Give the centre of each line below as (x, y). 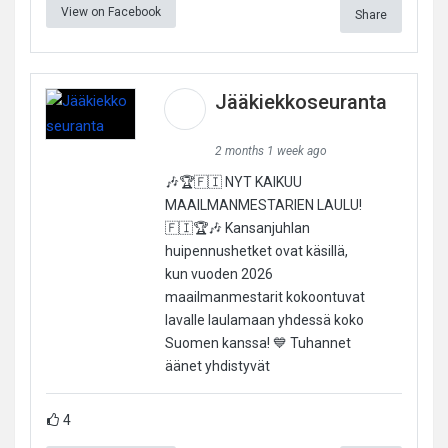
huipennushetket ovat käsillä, (256, 250)
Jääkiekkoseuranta (300, 101)
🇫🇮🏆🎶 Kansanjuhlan (237, 227)
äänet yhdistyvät (217, 365)
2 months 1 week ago (270, 150)
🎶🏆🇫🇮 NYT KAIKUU (233, 181)
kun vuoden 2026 (218, 273)
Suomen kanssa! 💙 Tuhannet (257, 342)
